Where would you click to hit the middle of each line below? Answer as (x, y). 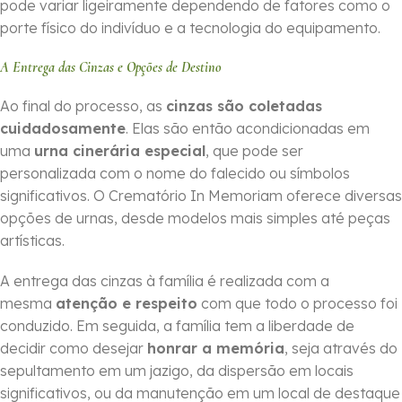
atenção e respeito (127, 304)
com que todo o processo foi (297, 304)
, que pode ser (254, 151)
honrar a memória (216, 349)
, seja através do (341, 349)
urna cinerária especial (120, 151)
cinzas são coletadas (244, 106)
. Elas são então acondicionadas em (248, 129)
